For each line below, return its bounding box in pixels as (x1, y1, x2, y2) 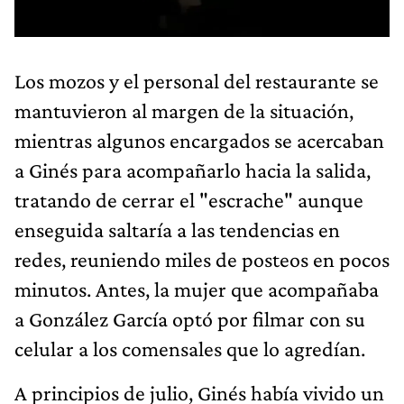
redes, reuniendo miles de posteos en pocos (14, 246, 390, 271)
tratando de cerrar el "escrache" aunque (14, 187, 363, 212)
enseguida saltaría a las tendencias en (14, 216, 340, 242)
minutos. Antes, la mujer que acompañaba (14, 276, 379, 301)
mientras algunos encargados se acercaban (14, 127, 384, 152)
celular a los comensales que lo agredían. (14, 335, 365, 361)
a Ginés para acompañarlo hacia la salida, (14, 157, 371, 182)
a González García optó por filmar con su (14, 306, 365, 331)
